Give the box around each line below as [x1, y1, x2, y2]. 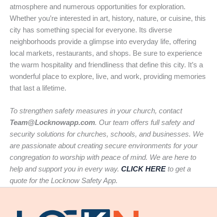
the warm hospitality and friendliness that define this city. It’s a [10, 61, 203, 69]
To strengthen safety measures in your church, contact [10, 107, 182, 115]
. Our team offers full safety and [95, 119, 194, 127]
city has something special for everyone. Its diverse [10, 26, 172, 34]
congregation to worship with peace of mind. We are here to [10, 154, 196, 162]
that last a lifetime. [10, 84, 66, 93]
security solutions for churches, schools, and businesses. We [10, 130, 203, 139]
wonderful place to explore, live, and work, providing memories [10, 73, 206, 81]
